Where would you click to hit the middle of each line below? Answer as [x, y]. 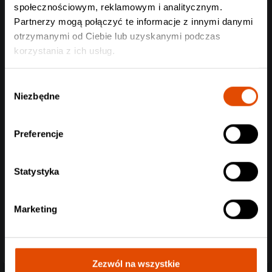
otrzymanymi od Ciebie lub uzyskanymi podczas [117, 36]
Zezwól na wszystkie [136, 263]
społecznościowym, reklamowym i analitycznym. [118, 7]
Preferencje [39, 134]
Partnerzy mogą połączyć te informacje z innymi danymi [134, 21]
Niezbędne [37, 96]
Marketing [36, 209]
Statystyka [36, 171]
